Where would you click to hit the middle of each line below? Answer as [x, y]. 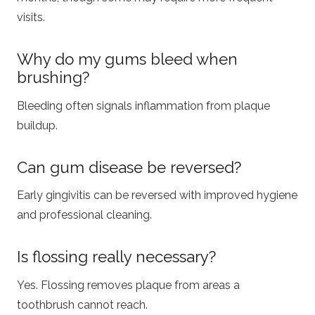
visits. [31, 18]
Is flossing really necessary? [116, 257]
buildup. [37, 125]
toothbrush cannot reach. [82, 304]
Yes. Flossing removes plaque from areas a [128, 285]
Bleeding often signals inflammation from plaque [143, 105]
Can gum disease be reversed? [129, 167]
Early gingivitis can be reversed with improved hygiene [157, 195]
